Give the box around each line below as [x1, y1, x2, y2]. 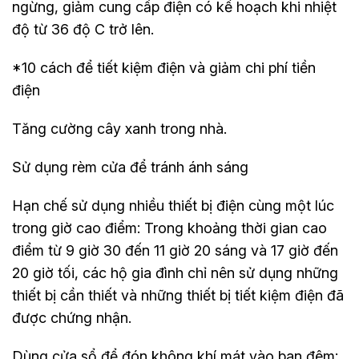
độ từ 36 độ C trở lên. [12, 20, 154, 38]
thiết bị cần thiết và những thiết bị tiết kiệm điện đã [12, 286, 344, 304]
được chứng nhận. [12, 309, 131, 326]
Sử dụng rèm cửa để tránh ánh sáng [12, 158, 248, 175]
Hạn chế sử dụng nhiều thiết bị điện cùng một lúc [12, 196, 334, 214]
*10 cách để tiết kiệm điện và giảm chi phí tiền [12, 58, 316, 76]
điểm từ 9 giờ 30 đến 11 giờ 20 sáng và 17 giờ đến [12, 241, 338, 259]
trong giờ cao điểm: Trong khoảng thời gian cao [12, 219, 327, 236]
